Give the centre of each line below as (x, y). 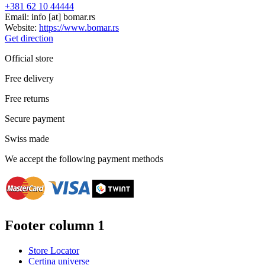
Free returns (27, 99)
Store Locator (54, 250)
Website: (22, 28)
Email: (18, 17)
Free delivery (29, 79)
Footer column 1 (55, 225)
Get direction (29, 38)
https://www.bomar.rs (79, 28)
